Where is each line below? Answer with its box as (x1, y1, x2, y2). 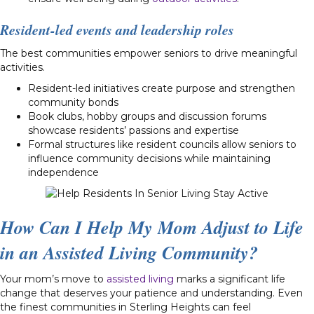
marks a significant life (174, 272, 285, 285)
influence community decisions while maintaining (28, 151, 271, 165)
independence (28, 165, 99, 179)
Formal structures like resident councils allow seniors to (28, 137, 296, 151)
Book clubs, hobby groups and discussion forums (28, 109, 266, 123)
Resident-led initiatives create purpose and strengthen (28, 81, 295, 95)
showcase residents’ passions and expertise (28, 123, 239, 137)
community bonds (28, 95, 118, 109)
